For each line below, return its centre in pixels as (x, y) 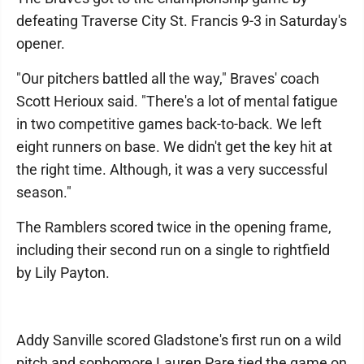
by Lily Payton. (63, 273)
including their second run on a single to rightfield (173, 250)
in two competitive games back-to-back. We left (169, 124)
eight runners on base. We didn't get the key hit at (174, 147)
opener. (41, 43)
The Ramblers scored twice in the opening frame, (174, 227)
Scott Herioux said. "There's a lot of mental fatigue (177, 101)
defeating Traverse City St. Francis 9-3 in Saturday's (182, 21)
